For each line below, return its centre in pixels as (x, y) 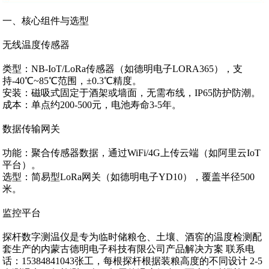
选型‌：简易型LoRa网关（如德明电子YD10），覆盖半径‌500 (129, 177)
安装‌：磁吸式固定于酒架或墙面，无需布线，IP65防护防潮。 (132, 92)
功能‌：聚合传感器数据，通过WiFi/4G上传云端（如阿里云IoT (132, 153)
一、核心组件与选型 (46, 20)
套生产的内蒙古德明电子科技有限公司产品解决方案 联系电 (129, 249)
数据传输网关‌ (32, 128)
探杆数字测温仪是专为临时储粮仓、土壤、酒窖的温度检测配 (132, 237)
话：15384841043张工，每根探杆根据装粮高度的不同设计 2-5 (133, 261)
